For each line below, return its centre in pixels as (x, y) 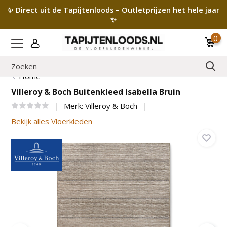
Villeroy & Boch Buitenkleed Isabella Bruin (96, 92)
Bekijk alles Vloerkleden (52, 121)
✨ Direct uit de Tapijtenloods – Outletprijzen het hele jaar (113, 10)
